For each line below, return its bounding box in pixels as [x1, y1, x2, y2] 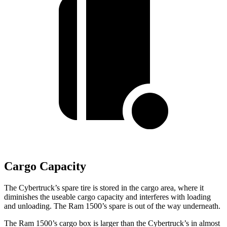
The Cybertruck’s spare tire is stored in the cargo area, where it [4, 183, 204, 193]
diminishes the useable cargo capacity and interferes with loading [4, 193, 211, 202]
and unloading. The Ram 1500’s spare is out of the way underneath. [4, 202, 220, 211]
